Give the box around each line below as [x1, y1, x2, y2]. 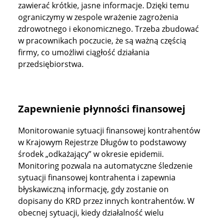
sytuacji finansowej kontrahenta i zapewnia [18, 172, 176, 183]
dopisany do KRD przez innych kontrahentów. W [18, 196, 195, 206]
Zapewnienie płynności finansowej [18, 102, 186, 115]
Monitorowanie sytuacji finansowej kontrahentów [18, 125, 200, 136]
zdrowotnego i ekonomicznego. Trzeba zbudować [18, 23, 199, 34]
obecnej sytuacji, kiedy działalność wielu [18, 207, 164, 218]
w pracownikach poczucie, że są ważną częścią [18, 35, 187, 46]
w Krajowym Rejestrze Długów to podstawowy [18, 137, 187, 148]
